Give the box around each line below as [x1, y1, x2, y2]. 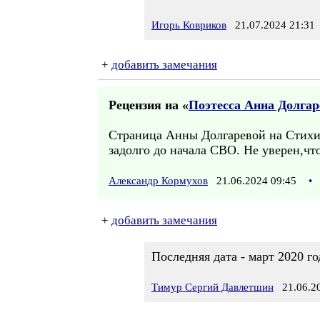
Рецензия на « [109, 98, 189, 112]
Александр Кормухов [109, 175, 208, 186]
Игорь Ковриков [151, 19, 226, 31]
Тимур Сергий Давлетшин [151, 281, 274, 293]
